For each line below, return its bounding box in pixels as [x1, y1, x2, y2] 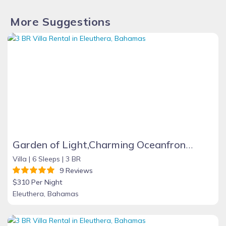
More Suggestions [10, 14, 111, 29]
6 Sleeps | [32, 154, 64, 163]
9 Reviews [55, 165, 93, 175]
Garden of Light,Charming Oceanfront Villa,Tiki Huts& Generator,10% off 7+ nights [186, 138, 193, 151]
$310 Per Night [13, 177, 63, 187]
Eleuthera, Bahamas [13, 189, 79, 198]
